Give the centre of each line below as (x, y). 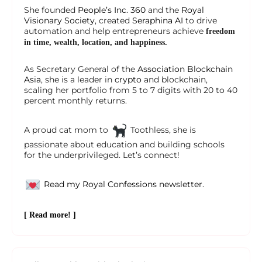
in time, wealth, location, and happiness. (96, 43)
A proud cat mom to (67, 130)
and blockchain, (175, 80)
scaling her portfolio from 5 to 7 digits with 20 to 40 (131, 90)
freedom (220, 32)
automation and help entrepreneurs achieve (115, 31)
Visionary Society (59, 21)
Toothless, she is (162, 130)
